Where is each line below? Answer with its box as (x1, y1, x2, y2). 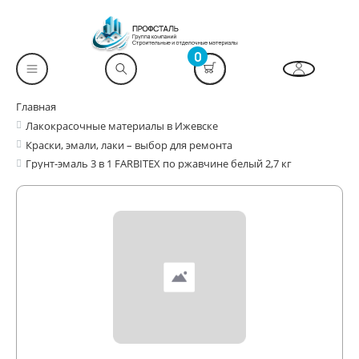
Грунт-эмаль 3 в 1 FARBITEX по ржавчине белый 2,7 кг (26, 156, 292, 171)
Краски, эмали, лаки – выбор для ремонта (26, 138, 232, 153)
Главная (16, 99, 56, 115)
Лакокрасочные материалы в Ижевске (26, 119, 218, 134)
